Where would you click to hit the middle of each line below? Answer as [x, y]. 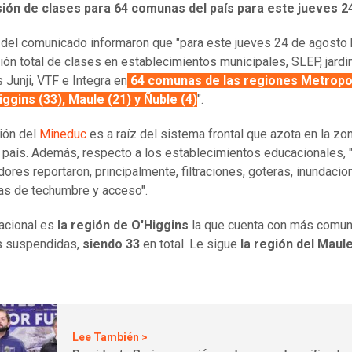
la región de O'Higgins [123, 225]
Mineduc [63, 134]
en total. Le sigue [190, 244]
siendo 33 [111, 244]
